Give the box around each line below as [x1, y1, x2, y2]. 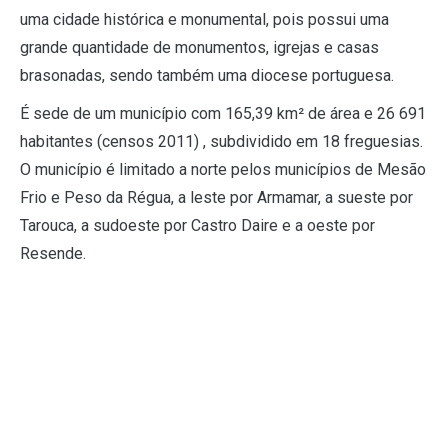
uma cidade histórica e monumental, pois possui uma [20, 10, 389, 30]
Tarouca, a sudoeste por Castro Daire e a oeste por [20, 216, 375, 236]
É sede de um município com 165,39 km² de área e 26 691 [20, 104, 426, 124]
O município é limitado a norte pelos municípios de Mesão [20, 160, 426, 180]
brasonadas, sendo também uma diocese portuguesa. [20, 66, 394, 86]
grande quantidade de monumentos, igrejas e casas [20, 38, 379, 58]
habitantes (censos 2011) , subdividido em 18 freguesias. [20, 132, 423, 152]
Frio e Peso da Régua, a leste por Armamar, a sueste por [20, 188, 413, 208]
